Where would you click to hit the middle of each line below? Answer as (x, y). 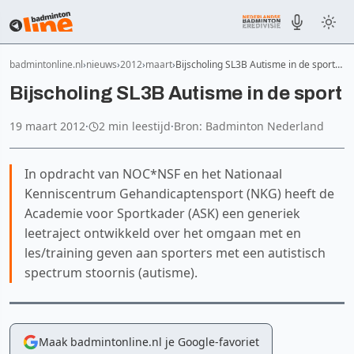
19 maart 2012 (47, 126)
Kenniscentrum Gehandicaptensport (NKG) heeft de (179, 194)
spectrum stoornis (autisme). (111, 273)
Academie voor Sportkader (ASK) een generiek (162, 213)
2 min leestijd (135, 126)
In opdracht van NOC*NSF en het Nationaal (153, 174)
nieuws (102, 64)
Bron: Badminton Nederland (249, 126)
